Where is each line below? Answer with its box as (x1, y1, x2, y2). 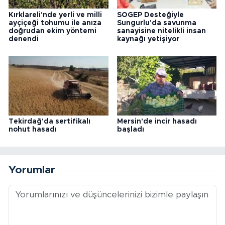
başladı (117, 126, 144, 134)
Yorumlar (9, 164, 55, 175)
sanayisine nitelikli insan (117, 27, 206, 35)
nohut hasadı (9, 126, 57, 134)
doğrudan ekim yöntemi (9, 27, 96, 35)
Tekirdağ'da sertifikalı (9, 118, 90, 126)
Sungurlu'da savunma (117, 19, 196, 27)
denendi (9, 35, 39, 43)
